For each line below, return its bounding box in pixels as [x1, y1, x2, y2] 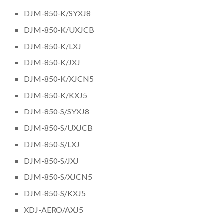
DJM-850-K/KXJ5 [24, 90, 88, 100]
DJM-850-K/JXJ [24, 57, 81, 67]
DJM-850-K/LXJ [24, 41, 82, 51]
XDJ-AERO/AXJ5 [24, 204, 84, 214]
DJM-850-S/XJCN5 [24, 171, 93, 181]
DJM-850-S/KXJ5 [24, 188, 86, 198]
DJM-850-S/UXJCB [24, 122, 93, 132]
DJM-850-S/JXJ [24, 155, 79, 165]
